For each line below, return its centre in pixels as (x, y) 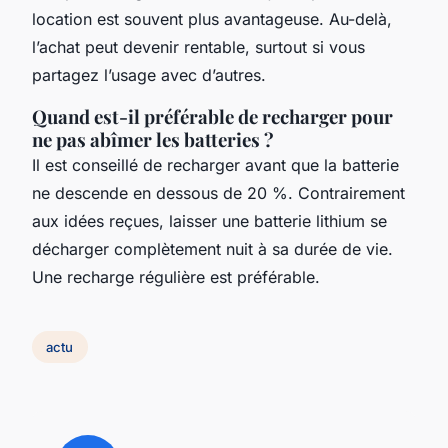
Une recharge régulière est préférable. (176, 277)
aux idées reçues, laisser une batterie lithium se (209, 221)
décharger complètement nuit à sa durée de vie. (212, 249)
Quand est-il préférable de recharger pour (212, 117)
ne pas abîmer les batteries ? (153, 140)
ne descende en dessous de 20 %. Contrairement (218, 193)
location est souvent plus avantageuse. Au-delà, (212, 19)
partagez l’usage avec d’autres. (149, 75)
